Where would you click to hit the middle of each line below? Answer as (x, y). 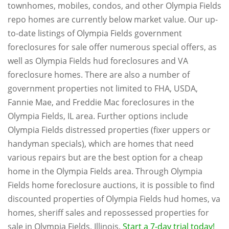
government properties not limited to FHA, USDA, (103, 88)
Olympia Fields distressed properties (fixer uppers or (109, 130)
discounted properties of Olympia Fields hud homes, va (114, 199)
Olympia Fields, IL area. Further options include (98, 116)
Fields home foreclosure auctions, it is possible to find (111, 185)
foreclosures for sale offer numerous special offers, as (112, 47)
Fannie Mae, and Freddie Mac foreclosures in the (101, 102)
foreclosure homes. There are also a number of (99, 75)
